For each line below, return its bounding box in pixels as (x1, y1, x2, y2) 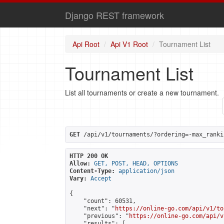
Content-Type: (69, 167, 115, 174)
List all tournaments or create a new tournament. (65, 87, 219, 97)
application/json (118, 167, 174, 174)
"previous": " (69, 212, 129, 219)
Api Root (72, 39, 99, 49)
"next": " (69, 205, 115, 212)
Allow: (69, 160, 90, 167)
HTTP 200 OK (69, 152, 108, 159)
